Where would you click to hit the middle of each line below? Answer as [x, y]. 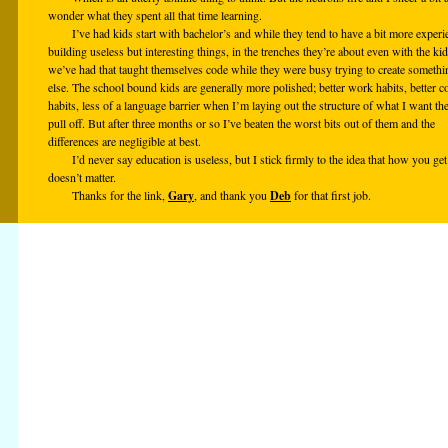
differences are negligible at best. [124, 141]
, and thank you [232, 195]
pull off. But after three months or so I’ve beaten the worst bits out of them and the [241, 123]
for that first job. [331, 195]
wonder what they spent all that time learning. [155, 15]
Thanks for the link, [120, 195]
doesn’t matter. [82, 177]
